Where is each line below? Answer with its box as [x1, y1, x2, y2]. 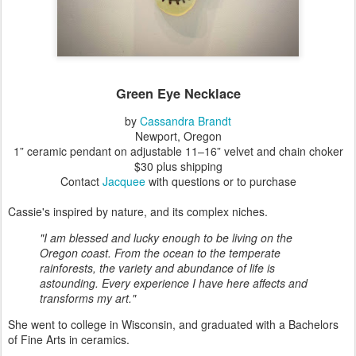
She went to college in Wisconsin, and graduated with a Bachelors [8, 315, 339, 332]
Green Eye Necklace [115, 84, 241, 103]
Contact [60, 172, 103, 189]
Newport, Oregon [134, 127, 222, 144]
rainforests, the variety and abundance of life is [40, 259, 275, 276]
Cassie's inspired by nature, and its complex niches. [8, 203, 268, 219]
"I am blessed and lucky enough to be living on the [40, 229, 292, 246]
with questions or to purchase [145, 172, 296, 189]
